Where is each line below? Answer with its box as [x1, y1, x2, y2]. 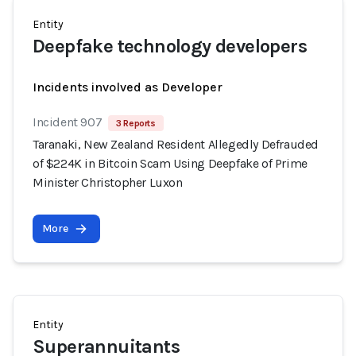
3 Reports [116, 118, 156, 129]
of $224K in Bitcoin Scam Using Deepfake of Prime [33, 156, 308, 171]
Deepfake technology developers [33, 35, 307, 57]
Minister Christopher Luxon [33, 175, 183, 190]
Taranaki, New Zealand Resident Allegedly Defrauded [33, 137, 319, 152]
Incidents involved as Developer [33, 79, 222, 95]
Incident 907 [33, 114, 103, 130]
